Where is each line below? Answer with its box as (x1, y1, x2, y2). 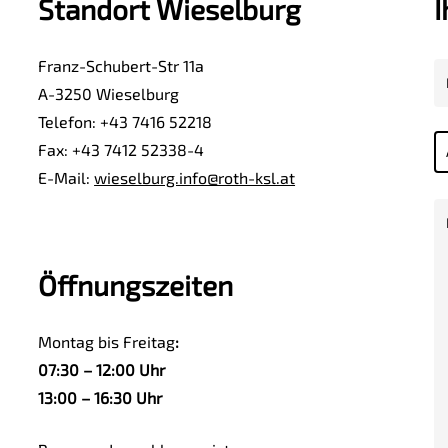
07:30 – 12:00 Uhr (38, 360, 166, 379)
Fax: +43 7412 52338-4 (38, 140, 205, 159)
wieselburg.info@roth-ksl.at (94, 168, 296, 187)
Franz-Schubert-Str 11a (38, 56, 205, 75)
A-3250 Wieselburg (38, 84, 180, 103)
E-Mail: (38, 168, 95, 187)
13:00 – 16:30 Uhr (38, 388, 163, 407)
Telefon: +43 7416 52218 (38, 112, 213, 131)
